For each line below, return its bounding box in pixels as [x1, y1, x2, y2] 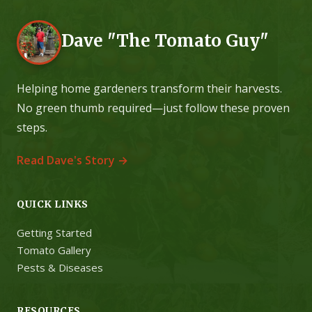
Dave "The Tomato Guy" [61, 30, 269, 52]
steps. [17, 119, 47, 135]
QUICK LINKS [17, 197, 88, 210]
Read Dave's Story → [17, 152, 128, 168]
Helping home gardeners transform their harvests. [17, 80, 282, 96]
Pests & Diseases [17, 260, 103, 274]
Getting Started [17, 225, 92, 240]
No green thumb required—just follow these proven [17, 100, 290, 116]
